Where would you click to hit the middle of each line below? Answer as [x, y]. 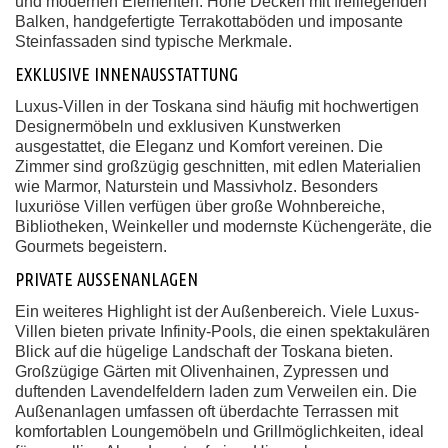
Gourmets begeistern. [91, 246]
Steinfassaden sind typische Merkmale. [153, 41]
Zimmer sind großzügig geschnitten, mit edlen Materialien [218, 166]
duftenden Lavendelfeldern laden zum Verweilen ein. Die [216, 391]
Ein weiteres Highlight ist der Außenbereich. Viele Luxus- [217, 311]
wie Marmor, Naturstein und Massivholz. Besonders [196, 186]
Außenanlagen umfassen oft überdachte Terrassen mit [206, 411]
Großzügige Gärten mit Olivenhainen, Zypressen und [202, 371]
